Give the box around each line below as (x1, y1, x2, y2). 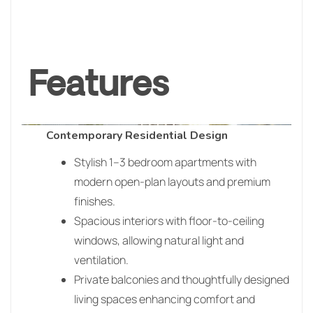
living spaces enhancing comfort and (74, 291, 255, 307)
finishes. (74, 193, 115, 209)
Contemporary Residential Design (46, 127, 228, 143)
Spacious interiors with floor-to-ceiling (74, 212, 264, 228)
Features (29, 65, 169, 107)
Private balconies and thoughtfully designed (74, 271, 289, 287)
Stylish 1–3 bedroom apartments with (74, 154, 256, 170)
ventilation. (74, 252, 129, 268)
